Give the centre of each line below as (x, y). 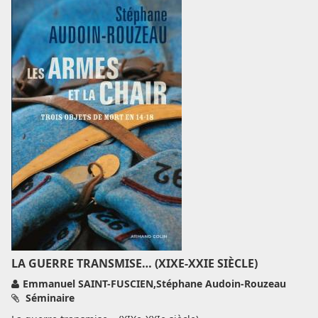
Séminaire (49, 298)
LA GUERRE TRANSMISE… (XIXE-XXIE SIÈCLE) (135, 263)
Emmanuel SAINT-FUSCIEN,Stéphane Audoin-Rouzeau (154, 284)
